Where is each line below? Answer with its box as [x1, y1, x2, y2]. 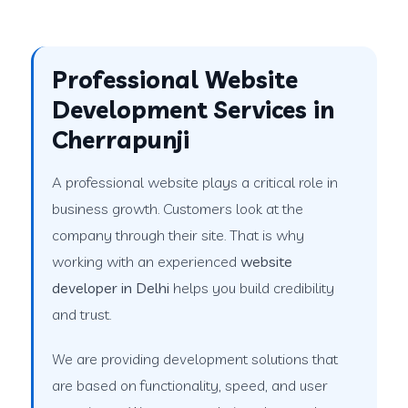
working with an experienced [52, 251, 241, 270]
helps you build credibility [169, 278, 335, 297]
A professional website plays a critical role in [52, 172, 339, 191]
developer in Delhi [52, 278, 170, 297]
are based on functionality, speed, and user [52, 375, 329, 394]
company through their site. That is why [52, 225, 305, 244]
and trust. [52, 304, 112, 323]
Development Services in [52, 94, 335, 125]
